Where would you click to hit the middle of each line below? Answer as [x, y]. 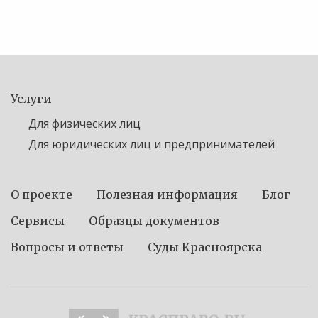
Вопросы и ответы [67, 247]
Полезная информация [167, 195]
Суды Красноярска [205, 247]
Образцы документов [154, 221]
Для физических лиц [84, 124]
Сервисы [38, 221]
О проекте [42, 195]
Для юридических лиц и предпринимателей [152, 144]
